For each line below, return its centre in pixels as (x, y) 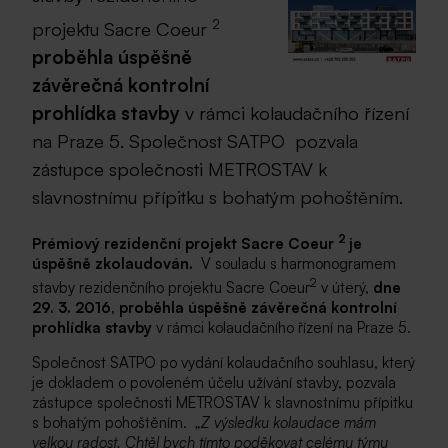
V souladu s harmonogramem (298, 263)
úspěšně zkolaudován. (116, 263)
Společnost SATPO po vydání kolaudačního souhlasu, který (223, 362)
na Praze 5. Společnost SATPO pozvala (195, 141)
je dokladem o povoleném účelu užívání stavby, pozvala (214, 382)
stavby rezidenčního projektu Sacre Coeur (171, 287)
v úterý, (345, 287)
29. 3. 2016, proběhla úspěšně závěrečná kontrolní (214, 307)
